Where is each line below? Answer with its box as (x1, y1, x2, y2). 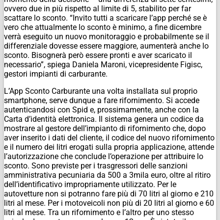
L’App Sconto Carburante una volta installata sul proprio (4, 86, 197, 96)
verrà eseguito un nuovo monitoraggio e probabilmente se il (4, 31, 209, 41)
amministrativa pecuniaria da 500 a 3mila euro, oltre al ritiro (4, 170, 211, 180)
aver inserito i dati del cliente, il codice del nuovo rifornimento (4, 133, 215, 142)
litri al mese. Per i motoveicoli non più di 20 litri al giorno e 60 (4, 198, 214, 208)
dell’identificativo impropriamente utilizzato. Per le (4, 179, 176, 189)
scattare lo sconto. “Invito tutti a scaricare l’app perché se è (4, 13, 207, 23)
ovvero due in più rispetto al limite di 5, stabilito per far (4, 3, 191, 13)
